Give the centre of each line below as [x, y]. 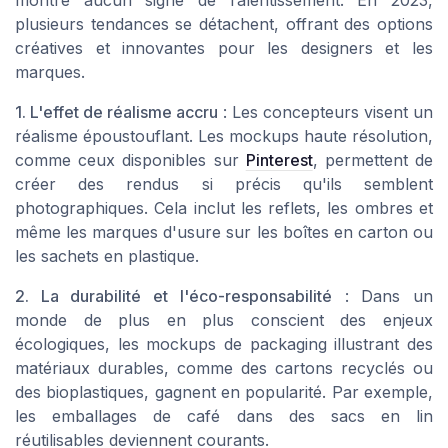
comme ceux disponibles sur [130, 160]
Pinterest [279, 160]
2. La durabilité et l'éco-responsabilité [173, 296]
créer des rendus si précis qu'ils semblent [224, 184]
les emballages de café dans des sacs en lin [224, 416]
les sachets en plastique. [107, 256]
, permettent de [373, 160]
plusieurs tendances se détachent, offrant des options [224, 24]
